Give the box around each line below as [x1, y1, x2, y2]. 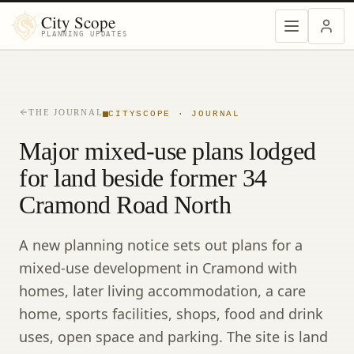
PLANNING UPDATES [41, 30, 128, 38]
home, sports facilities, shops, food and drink [19, 303, 323, 323]
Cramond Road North [19, 190, 232, 219]
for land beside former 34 [19, 163, 267, 192]
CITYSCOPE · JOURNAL [108, 109, 240, 119]
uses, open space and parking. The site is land [19, 326, 328, 346]
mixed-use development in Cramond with [19, 258, 297, 277]
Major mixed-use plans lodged [19, 136, 316, 165]
